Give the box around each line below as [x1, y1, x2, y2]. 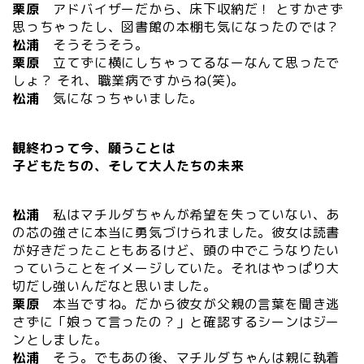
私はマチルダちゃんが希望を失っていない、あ [53, 206, 340, 224]
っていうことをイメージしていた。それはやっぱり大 [12, 259, 340, 278]
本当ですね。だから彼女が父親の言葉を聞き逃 [53, 295, 340, 314]
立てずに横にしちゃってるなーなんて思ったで [53, 54, 340, 72]
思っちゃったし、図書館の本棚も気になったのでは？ [12, 18, 340, 37]
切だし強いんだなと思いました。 [12, 277, 217, 296]
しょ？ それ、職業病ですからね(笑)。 [12, 71, 245, 90]
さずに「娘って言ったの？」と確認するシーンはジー [12, 313, 340, 331]
